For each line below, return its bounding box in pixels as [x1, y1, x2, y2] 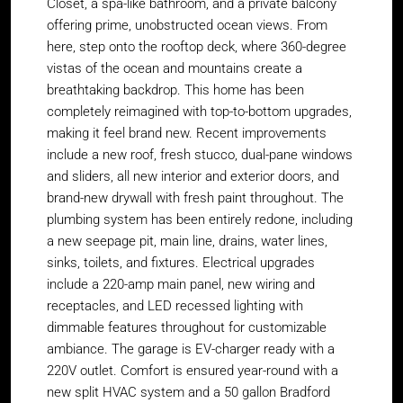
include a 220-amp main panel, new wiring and [47, 276, 315, 292]
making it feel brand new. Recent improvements [47, 125, 327, 141]
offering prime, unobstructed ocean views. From [47, 17, 327, 33]
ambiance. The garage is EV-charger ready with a [47, 341, 335, 357]
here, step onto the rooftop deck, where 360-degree [47, 39, 346, 55]
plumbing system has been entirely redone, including [47, 211, 353, 228]
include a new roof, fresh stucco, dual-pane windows [47, 147, 353, 163]
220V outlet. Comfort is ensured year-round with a [47, 363, 338, 379]
